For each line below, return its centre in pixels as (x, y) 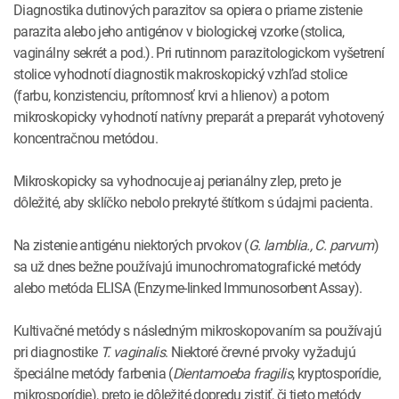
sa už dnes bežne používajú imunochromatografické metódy (187, 266)
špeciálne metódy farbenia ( (93, 373)
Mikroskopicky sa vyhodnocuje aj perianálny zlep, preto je (177, 180)
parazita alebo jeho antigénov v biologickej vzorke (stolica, (179, 31)
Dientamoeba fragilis (232, 373)
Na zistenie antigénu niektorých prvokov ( (131, 244)
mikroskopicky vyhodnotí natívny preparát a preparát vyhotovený (199, 116)
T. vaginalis (131, 351)
